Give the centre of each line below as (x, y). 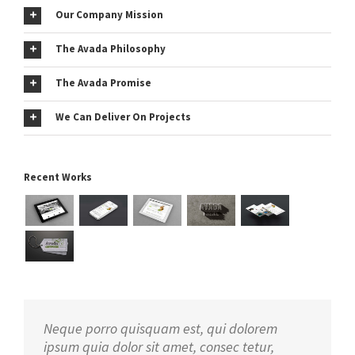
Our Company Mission (109, 15)
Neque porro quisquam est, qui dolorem (160, 328)
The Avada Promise (103, 83)
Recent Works (58, 177)
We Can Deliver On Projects (123, 117)
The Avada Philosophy (111, 49)
